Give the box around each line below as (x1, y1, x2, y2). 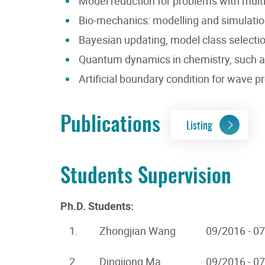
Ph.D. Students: (60, 199, 134, 214)
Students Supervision (60, 159, 231, 190)
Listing (186, 117, 212, 133)
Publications (60, 107, 171, 138)
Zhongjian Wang (99, 224, 176, 238)
